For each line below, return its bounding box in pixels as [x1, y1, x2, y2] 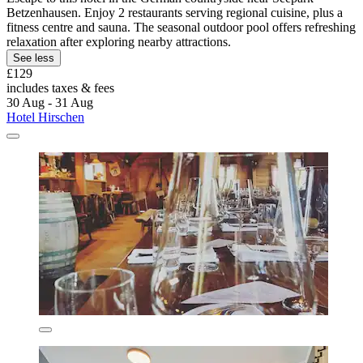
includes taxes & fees [6, 81, 114, 96]
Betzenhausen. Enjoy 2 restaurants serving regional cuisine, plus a [6, 6, 343, 20]
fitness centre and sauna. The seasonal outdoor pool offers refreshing [6, 20, 356, 35]
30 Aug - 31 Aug [6, 96, 93, 110]
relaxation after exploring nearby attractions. [6, 35, 231, 49]
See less [13, 52, 54, 65]
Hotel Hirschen [6, 110, 84, 125]
